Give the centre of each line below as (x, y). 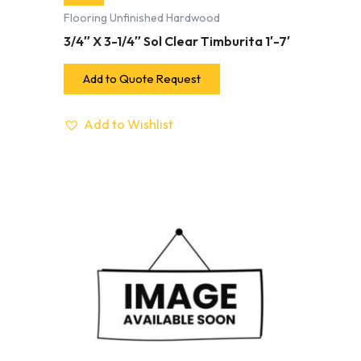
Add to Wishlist (129, 124)
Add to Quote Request (142, 79)
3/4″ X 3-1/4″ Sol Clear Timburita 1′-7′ (177, 41)
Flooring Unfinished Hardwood (142, 17)
